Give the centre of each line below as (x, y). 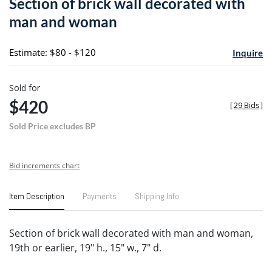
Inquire (247, 53)
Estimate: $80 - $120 (53, 52)
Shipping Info (157, 196)
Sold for (25, 87)
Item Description (37, 196)
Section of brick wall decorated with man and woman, (131, 233)
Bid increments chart (44, 165)
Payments (100, 196)
